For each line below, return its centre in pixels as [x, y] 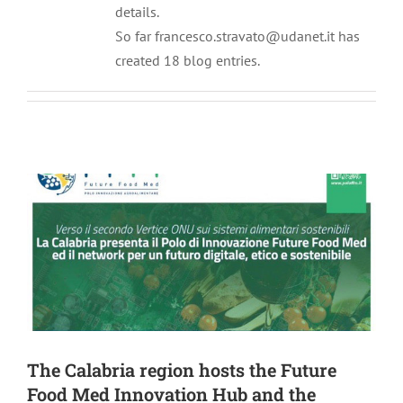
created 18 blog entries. [187, 60]
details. [137, 11]
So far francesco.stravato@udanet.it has [237, 36]
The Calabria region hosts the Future [182, 369]
